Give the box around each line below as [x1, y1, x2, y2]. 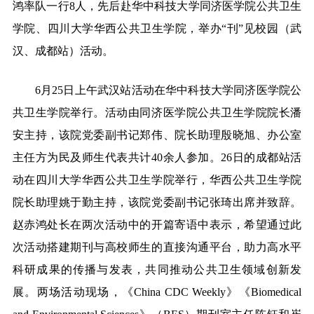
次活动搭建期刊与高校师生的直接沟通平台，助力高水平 [12, 240, 302, 253]
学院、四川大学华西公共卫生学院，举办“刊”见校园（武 [12, 22, 302, 34]
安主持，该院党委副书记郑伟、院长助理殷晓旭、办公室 [12, 128, 302, 141]
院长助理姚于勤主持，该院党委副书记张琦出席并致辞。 [12, 196, 302, 208]
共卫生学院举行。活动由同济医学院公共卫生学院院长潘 [12, 106, 302, 118]
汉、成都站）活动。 [12, 45, 114, 57]
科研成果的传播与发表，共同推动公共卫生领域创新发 [12, 263, 302, 275]
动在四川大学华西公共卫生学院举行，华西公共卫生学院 [12, 173, 302, 186]
